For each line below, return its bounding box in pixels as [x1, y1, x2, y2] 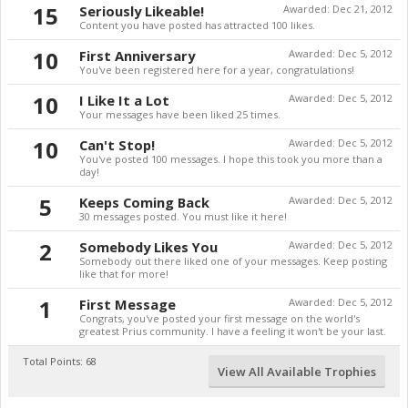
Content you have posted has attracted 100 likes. [79, 18, 315, 32]
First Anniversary [79, 46, 195, 65]
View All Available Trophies [218, 363, 376, 380]
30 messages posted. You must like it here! [79, 209, 287, 223]
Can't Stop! [79, 136, 155, 154]
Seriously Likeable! [79, 2, 204, 20]
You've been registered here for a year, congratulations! [79, 63, 354, 76]
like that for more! [79, 267, 168, 280]
